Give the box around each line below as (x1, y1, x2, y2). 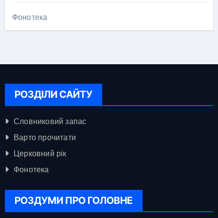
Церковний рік (13, 148, 67, 159)
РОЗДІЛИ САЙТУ (14, 89, 92, 100)
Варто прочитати (13, 132, 76, 143)
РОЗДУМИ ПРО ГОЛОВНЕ (14, 195, 133, 206)
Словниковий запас (13, 116, 87, 127)
